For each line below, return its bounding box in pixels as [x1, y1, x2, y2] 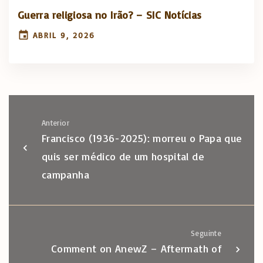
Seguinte [191, 228, 221, 238]
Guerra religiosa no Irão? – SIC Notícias [18, 8, 202, 22]
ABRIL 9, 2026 [33, 30, 96, 41]
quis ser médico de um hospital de [42, 150, 204, 163]
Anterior [42, 118, 69, 128]
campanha [42, 168, 89, 181]
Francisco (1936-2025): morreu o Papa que [42, 131, 242, 145]
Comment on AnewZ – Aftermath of [50, 242, 221, 255]
